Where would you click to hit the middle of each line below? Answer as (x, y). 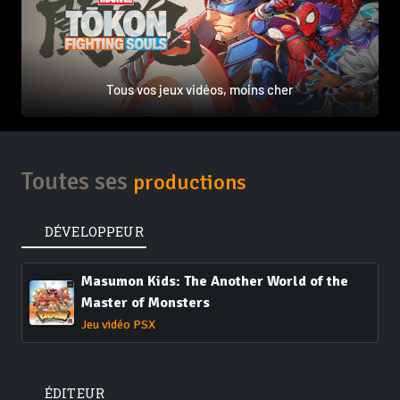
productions (190, 183)
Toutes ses (77, 182)
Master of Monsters (146, 303)
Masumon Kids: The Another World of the (215, 282)
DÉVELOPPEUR (94, 232)
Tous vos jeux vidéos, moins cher (200, 90)
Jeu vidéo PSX (118, 325)
